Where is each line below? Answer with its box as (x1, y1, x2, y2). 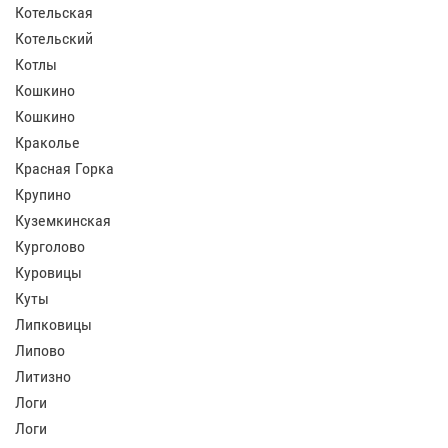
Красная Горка (15, 159, 114, 178)
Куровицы (15, 263, 82, 282)
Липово (15, 341, 65, 360)
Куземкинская (15, 211, 111, 230)
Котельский (15, 29, 93, 48)
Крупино (15, 185, 71, 204)
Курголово (15, 237, 85, 256)
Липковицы (15, 315, 92, 334)
